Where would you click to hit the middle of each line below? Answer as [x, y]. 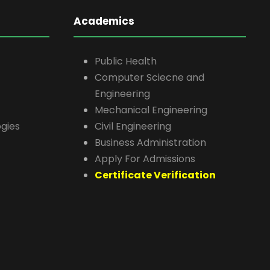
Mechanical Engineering [151, 110]
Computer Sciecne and [149, 77]
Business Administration [150, 142]
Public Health [126, 61]
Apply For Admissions [145, 159]
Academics [104, 21]
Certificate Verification [155, 175]
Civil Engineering [133, 126]
